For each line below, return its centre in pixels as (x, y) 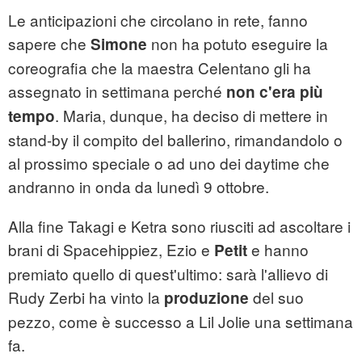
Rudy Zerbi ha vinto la (86, 297)
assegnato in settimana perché (117, 91)
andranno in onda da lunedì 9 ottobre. (139, 187)
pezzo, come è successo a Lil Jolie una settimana (181, 322)
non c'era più (275, 92)
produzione (206, 298)
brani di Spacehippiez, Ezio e (111, 250)
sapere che (49, 44)
